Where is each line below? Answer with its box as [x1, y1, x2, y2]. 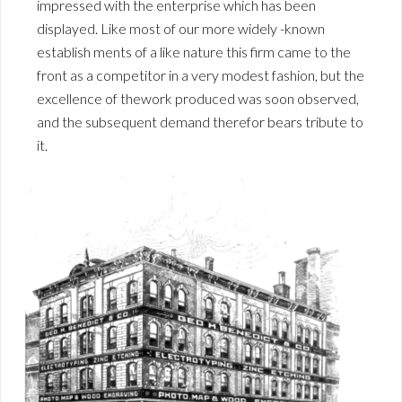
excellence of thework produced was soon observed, [37, 90, 359, 108]
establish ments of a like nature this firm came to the [37, 43, 351, 61]
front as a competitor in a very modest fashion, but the [37, 66, 364, 84]
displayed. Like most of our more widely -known [37, 20, 325, 38]
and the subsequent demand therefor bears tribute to [37, 113, 363, 131]
